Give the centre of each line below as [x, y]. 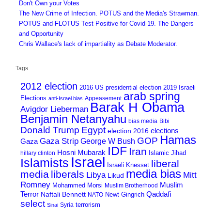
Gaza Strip [59, 141]
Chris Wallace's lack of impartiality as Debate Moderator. [98, 44]
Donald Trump [50, 130]
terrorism [88, 205]
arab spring [152, 97]
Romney [35, 185]
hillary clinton [38, 153]
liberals [67, 174]
